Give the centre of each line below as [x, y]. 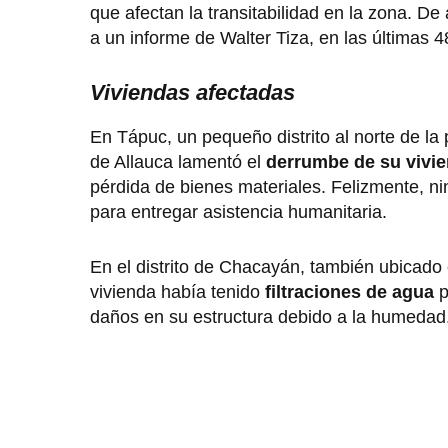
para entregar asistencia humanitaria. [238, 212]
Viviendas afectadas [192, 93]
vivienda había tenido [177, 292]
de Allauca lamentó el [178, 162]
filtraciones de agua [349, 292]
